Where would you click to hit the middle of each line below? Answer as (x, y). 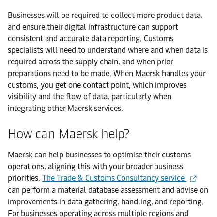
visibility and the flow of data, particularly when (90, 96)
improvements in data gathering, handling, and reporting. (106, 201)
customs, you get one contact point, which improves (97, 85)
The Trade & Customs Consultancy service (114, 178)
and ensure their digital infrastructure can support (93, 27)
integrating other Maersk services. (65, 108)
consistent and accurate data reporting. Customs (91, 38)
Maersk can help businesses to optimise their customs (99, 155)
